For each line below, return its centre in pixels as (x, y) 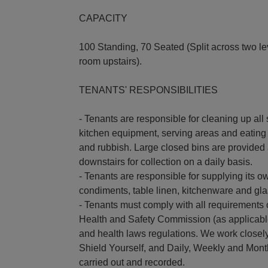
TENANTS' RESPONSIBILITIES (148, 90)
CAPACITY (103, 18)
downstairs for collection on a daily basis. (166, 162)
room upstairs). (110, 61)
